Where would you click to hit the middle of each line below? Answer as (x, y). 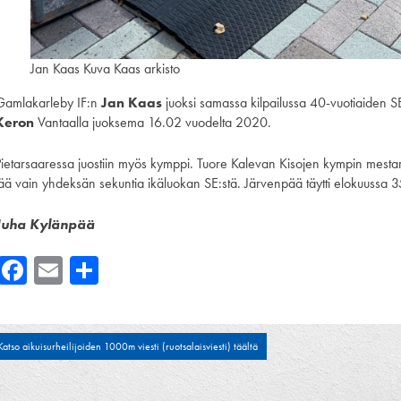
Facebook (82, 269)
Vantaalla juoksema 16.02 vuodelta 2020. (153, 122)
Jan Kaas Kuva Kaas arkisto (105, 68)
